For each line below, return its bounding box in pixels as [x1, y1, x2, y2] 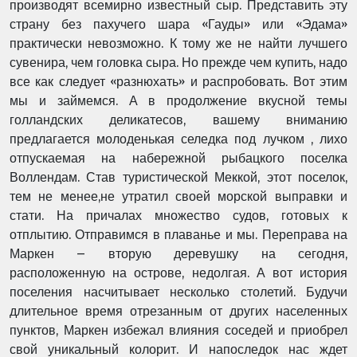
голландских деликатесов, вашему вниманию [10, 112, 347, 127]
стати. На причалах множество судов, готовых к [10, 208, 347, 223]
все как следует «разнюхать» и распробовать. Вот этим [10, 74, 347, 89]
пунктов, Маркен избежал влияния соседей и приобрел [10, 323, 347, 338]
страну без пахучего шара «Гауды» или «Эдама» [10, 17, 347, 32]
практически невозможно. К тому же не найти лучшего [10, 36, 347, 51]
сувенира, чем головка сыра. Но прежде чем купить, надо [10, 55, 347, 70]
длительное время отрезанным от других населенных [10, 304, 347, 319]
